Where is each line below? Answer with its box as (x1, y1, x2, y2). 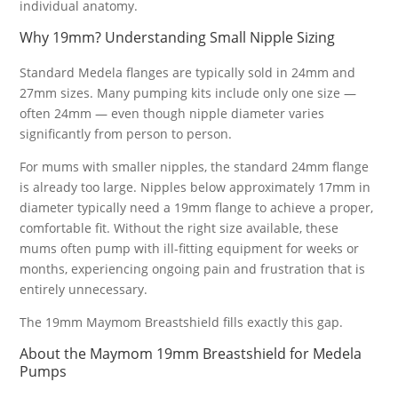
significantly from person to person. (20, 125, 233, 142)
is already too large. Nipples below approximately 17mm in (20, 179, 371, 195)
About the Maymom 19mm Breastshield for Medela (20, 344, 362, 363)
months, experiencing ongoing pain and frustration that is (20, 260, 366, 277)
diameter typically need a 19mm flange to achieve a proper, (20, 199, 374, 216)
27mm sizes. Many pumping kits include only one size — (20, 84, 357, 101)
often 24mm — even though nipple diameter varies (20, 105, 325, 122)
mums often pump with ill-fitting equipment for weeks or (20, 240, 360, 257)
